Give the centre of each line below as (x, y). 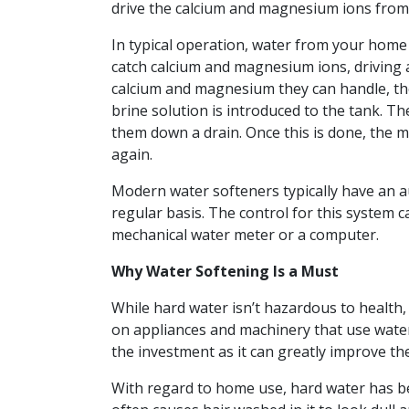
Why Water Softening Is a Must (225, 272)
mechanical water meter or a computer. (245, 235)
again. (132, 155)
